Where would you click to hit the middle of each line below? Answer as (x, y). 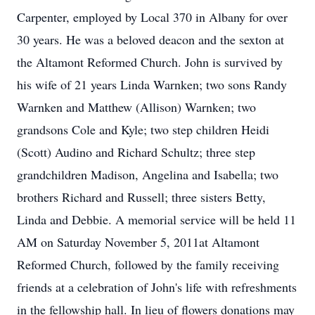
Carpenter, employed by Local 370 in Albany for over (152, 17)
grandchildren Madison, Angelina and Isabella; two (148, 174)
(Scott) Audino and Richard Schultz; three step (136, 152)
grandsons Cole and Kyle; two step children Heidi (143, 129)
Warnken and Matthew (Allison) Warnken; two (136, 107)
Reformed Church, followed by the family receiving (148, 264)
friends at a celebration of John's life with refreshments (157, 287)
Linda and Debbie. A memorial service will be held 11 (156, 219)
